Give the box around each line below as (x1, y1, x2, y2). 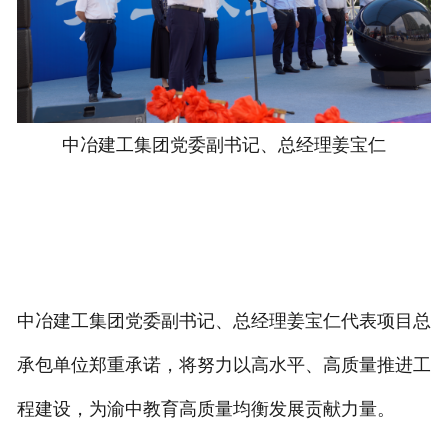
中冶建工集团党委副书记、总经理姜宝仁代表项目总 (16, 310, 431, 331)
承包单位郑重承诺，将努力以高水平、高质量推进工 (16, 354, 431, 375)
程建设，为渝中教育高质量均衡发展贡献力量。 (16, 398, 395, 419)
